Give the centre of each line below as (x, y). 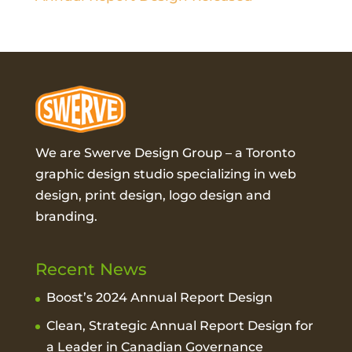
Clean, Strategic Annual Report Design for (180, 325)
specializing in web (235, 174)
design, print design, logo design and (153, 196)
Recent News (91, 269)
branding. (66, 217)
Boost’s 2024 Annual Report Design (159, 298)
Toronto (270, 153)
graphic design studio (104, 174)
